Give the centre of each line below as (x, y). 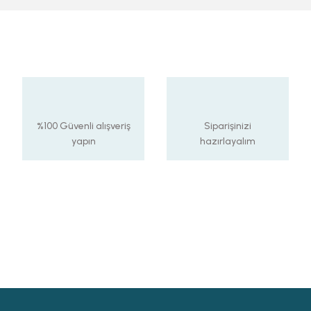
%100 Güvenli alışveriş (83, 126)
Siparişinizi (228, 126)
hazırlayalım (228, 141)
